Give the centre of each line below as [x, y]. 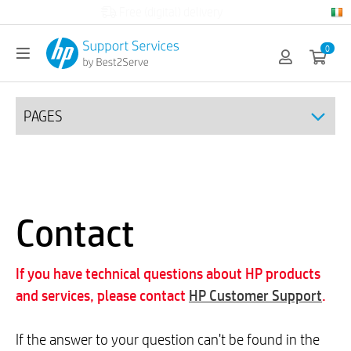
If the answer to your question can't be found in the [168, 339]
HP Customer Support [255, 295]
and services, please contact [102, 295]
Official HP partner [169, 12]
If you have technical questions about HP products [168, 273]
